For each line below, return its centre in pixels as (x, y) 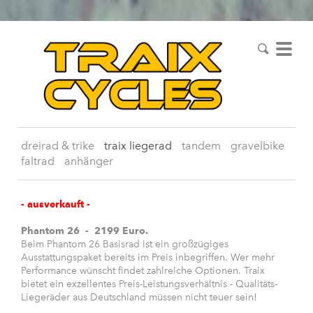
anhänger (89, 161)
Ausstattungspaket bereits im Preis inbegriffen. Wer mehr (148, 258)
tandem (201, 146)
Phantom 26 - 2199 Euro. (85, 231)
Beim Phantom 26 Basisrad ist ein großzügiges (125, 245)
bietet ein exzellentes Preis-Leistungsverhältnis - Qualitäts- (149, 284)
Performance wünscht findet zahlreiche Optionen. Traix (143, 271)
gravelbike (257, 146)
